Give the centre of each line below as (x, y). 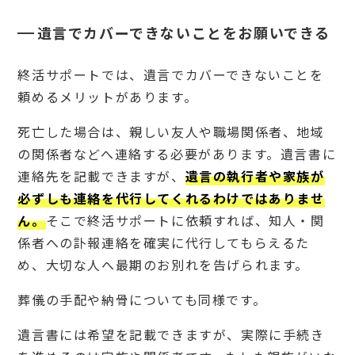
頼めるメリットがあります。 (108, 97)
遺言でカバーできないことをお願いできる (183, 33)
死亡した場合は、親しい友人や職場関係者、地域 (171, 132)
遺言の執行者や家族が (255, 176)
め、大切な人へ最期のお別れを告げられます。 (163, 265)
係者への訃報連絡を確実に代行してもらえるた (164, 243)
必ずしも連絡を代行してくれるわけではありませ (171, 198)
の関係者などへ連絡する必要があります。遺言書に (177, 154)
